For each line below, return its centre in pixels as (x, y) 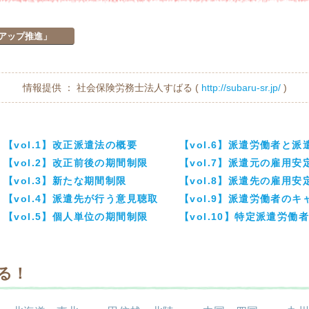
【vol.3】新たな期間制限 (65, 181)
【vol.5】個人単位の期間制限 (76, 217)
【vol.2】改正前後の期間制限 (76, 163)
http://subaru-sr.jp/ (241, 88)
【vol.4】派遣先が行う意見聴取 (81, 199)
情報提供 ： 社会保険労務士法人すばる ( (112, 88)
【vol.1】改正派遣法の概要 (70, 145)
